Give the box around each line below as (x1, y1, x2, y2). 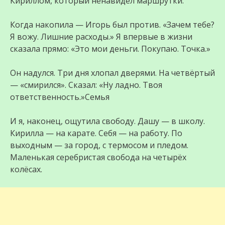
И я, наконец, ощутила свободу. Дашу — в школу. (10, 116, 205, 127)
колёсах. (10, 164, 42, 175)
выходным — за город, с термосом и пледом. (10, 140, 188, 151)
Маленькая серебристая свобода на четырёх (10, 152, 186, 163)
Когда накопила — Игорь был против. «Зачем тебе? (10, 19, 214, 31)
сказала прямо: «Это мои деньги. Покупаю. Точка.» (10, 43, 210, 55)
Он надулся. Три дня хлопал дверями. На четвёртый (10, 67, 215, 79)
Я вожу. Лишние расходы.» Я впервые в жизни (10, 31, 192, 43)
